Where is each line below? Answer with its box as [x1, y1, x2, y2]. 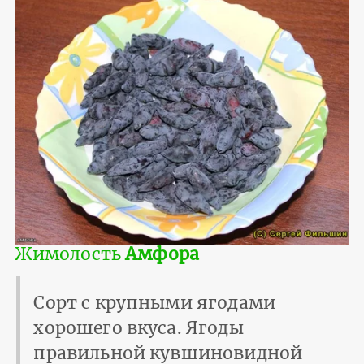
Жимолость [14, 242, 126, 265]
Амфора [125, 242, 200, 265]
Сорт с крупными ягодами [33, 292, 275, 314]
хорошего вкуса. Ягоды [33, 317, 244, 340]
